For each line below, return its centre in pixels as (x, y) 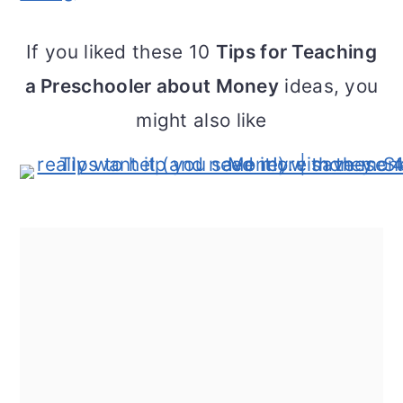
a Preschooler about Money (152, 86)
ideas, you (329, 86)
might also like (201, 121)
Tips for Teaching (296, 52)
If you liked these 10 (121, 52)
